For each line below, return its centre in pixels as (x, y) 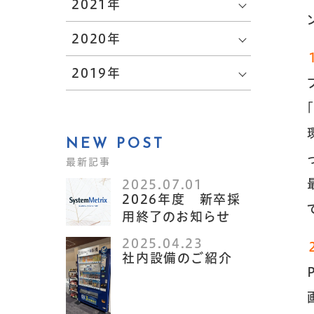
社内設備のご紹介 (177, 258)
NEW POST (116, 144)
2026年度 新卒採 (182, 199)
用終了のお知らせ (176, 217)
